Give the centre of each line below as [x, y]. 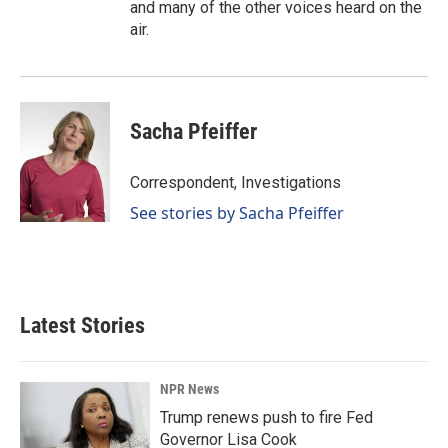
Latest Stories [82, 325]
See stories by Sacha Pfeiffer [237, 213]
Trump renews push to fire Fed [266, 417]
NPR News [189, 389]
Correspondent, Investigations [235, 182]
